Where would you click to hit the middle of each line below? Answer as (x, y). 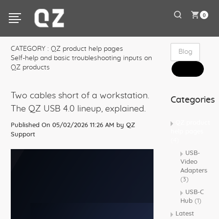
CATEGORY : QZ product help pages (67, 49)
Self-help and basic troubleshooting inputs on (81, 58)
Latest (185, 214)
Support (23, 135)
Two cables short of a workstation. (80, 96)
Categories (193, 100)
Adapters (194, 171)
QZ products (30, 67)
